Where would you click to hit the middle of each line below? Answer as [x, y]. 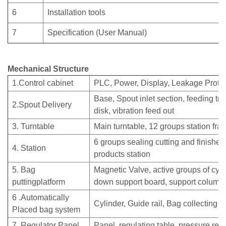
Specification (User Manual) [97, 33]
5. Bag [24, 170]
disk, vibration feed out [134, 111]
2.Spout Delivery [42, 105]
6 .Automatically [41, 198]
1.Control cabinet [43, 83]
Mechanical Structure [48, 69]
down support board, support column [159, 182]
